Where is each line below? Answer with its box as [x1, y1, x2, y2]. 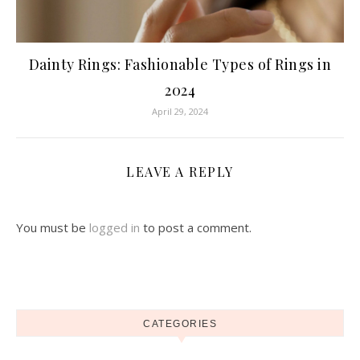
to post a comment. [140, 219, 252, 236]
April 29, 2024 [152, 105, 208, 118]
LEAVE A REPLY [126, 163, 234, 181]
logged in [89, 219, 140, 236]
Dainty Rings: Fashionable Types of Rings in [28, 55, 332, 75]
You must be [16, 219, 89, 236]
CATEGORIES [143, 318, 217, 330]
